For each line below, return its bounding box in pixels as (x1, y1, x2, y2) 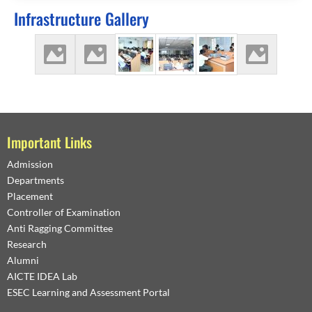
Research (7, 237, 47, 250)
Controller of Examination (7, 205, 120, 218)
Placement (7, 189, 53, 202)
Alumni (7, 253, 39, 266)
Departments (7, 173, 64, 186)
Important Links (7, 131, 92, 153)
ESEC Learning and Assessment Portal (7, 286, 170, 298)
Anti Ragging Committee (7, 221, 113, 234)
